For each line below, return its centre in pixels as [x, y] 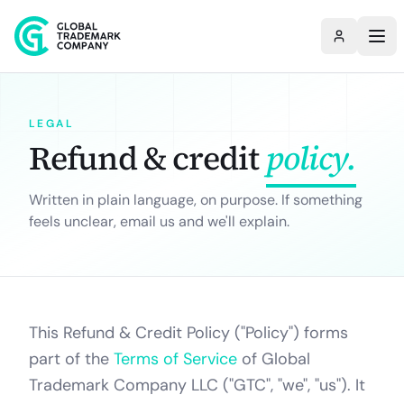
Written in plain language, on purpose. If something [196, 200]
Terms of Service [175, 359]
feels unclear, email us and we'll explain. [159, 221]
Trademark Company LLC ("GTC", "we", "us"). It [197, 385]
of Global [276, 359]
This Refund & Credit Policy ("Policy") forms [188, 333]
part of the [69, 359]
